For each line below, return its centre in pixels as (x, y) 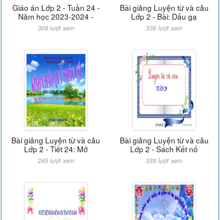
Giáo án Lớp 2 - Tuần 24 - (56, 7)
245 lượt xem (56, 161)
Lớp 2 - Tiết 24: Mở (56, 149)
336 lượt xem (164, 28)
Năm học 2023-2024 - (56, 16)
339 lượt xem (164, 161)
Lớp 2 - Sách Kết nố (164, 149)
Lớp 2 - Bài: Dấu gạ (164, 16)
